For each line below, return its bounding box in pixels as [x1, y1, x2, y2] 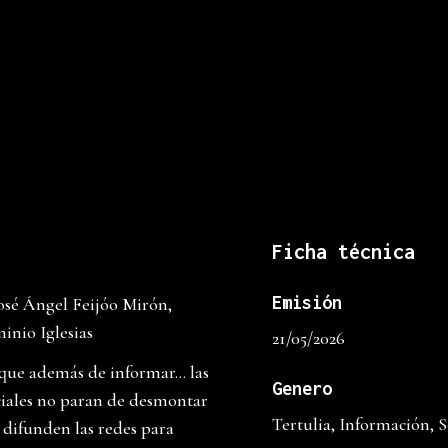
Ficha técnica [272, 240, 415, 264]
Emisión [272, 292, 342, 314]
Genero [272, 378, 332, 400]
